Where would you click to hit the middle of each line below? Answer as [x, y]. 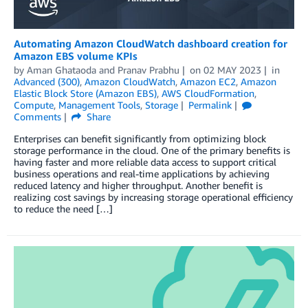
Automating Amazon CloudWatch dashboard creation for [151, 44]
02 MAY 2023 [232, 70]
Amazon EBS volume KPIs [76, 56]
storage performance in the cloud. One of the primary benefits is [152, 151]
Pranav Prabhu [148, 70]
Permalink [210, 105]
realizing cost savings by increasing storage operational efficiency [153, 197]
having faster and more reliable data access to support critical [145, 162]
